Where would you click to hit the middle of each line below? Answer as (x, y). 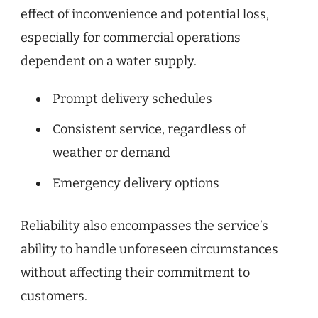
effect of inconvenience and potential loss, (145, 14)
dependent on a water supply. (109, 61)
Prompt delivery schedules (132, 98)
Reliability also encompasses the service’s (144, 225)
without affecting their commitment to (135, 272)
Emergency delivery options (136, 183)
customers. (54, 296)
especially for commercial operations (131, 37)
